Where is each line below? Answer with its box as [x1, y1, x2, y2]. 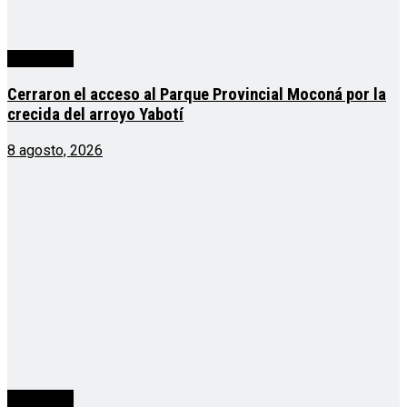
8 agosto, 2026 [7, 141, 103, 159]
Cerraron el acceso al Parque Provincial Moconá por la [7, 84, 386, 104]
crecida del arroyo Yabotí [7, 104, 184, 124]
